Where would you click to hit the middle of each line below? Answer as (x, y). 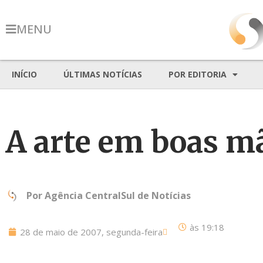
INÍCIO (24, 74)
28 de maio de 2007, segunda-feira (91, 232)
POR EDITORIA (198, 74)
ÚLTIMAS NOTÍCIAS (103, 74)
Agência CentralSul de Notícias (118, 195)
